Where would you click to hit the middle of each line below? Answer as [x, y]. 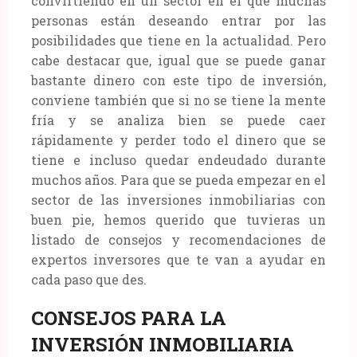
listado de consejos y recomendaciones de [178, 239]
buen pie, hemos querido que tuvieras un [178, 219]
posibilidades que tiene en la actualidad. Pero [178, 40]
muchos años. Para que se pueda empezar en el [178, 179]
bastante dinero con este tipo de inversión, [178, 80]
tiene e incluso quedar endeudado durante [178, 159]
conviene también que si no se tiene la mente [178, 100]
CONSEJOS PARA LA [128, 318]
